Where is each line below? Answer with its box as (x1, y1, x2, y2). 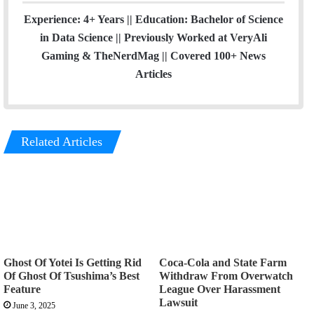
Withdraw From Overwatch (159, 270, 293, 282)
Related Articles (21, 135, 102, 149)
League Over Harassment (159, 283, 280, 296)
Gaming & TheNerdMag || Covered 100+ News (41, 50, 266, 62)
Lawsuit (159, 296, 198, 309)
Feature (4, 283, 41, 296)
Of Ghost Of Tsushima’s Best (4, 270, 139, 282)
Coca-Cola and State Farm (159, 257, 287, 269)
